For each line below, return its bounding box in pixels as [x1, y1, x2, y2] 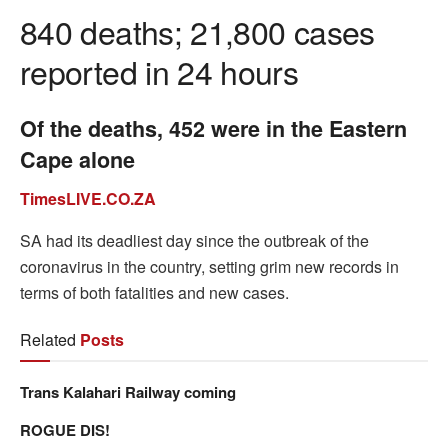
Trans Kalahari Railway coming [20, 380, 236, 403]
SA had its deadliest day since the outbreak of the [20, 228, 369, 252]
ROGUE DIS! [20, 418, 110, 441]
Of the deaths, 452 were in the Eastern [20, 113, 407, 145]
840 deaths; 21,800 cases [20, 8, 375, 55]
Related [20, 327, 76, 351]
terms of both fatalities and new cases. [20, 280, 289, 304]
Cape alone [20, 144, 147, 176]
